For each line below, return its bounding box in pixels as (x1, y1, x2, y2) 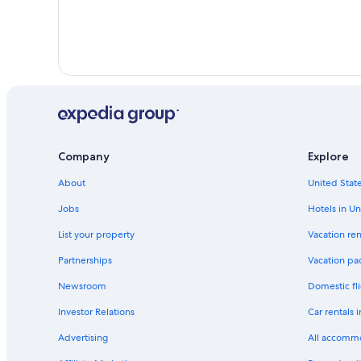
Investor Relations (58, 305, 135, 318)
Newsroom (58, 279, 106, 293)
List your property (58, 227, 135, 241)
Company (58, 148, 110, 164)
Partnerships (58, 253, 112, 267)
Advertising (58, 330, 108, 344)
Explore (308, 148, 349, 164)
